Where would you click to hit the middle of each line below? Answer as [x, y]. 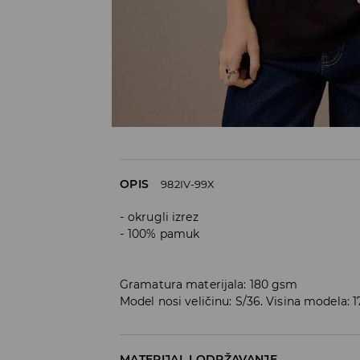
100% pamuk [164, 233]
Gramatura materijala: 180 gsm [209, 284]
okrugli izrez [163, 217]
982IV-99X [188, 184]
